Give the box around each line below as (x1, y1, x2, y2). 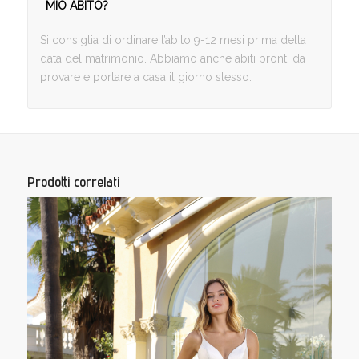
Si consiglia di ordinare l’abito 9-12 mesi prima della (39, 34, 306, 47)
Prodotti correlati (26, 173, 119, 191)
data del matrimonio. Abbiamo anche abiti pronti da (39, 52, 305, 66)
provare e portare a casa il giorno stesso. (39, 71, 252, 84)
